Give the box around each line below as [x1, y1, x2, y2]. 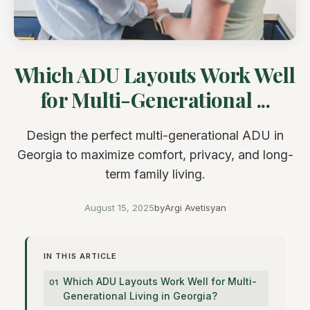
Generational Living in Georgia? [63, 290, 217, 302]
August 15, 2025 [84, 202, 154, 214]
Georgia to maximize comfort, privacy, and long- [17, 147, 293, 163]
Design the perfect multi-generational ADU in [26, 128, 284, 143]
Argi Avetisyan [164, 202, 226, 214]
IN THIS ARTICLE [44, 251, 118, 262]
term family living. [104, 167, 206, 182]
